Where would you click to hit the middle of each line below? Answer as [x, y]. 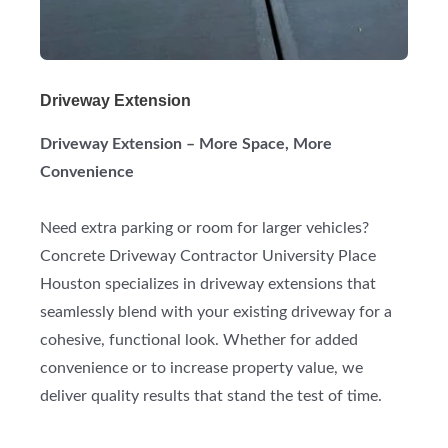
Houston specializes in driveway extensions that [208, 285]
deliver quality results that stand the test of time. [211, 397]
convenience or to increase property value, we [201, 369]
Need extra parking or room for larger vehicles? [204, 229]
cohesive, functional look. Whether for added [199, 341]
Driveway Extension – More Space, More [186, 145]
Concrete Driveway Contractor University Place [208, 257]
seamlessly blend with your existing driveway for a [216, 313]
